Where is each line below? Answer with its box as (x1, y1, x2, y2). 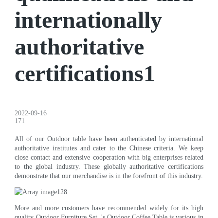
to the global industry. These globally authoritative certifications (15, 163, 203, 170)
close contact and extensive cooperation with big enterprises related (15, 153, 203, 161)
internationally (15, 6, 163, 33)
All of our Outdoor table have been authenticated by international (15, 135, 203, 143)
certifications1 (15, 60, 156, 86)
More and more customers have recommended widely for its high (15, 204, 203, 212)
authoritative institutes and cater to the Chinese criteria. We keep (15, 144, 203, 152)
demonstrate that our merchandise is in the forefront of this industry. (15, 172, 203, 180)
